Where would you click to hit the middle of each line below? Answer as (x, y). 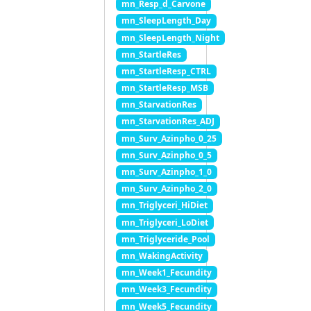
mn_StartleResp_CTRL (166, 71)
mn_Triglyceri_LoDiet (165, 222)
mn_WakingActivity (162, 255)
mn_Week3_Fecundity (166, 289)
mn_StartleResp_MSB (165, 88)
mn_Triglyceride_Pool (165, 239)
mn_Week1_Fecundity (166, 273)
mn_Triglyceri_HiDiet (164, 205)
